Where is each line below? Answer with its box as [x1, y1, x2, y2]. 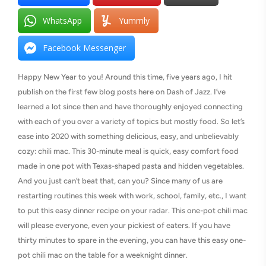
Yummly [119, 15, 150, 27]
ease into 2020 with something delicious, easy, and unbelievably [18, 132, 239, 141]
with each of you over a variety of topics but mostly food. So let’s [18, 117, 245, 126]
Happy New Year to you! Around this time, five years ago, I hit [18, 72, 232, 82]
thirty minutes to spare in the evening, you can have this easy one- [18, 236, 246, 245]
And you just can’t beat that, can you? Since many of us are [18, 176, 223, 186]
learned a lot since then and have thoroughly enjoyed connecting [18, 102, 243, 112]
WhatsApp [43, 15, 82, 27]
